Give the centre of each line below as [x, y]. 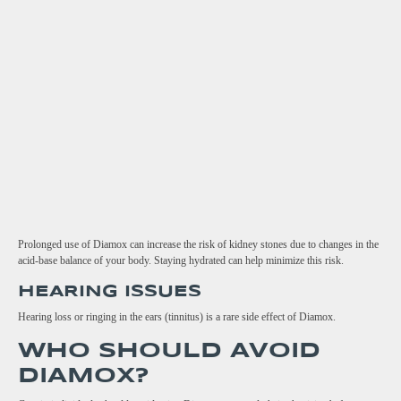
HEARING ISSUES [110, 292]
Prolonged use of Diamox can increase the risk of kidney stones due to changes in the [198, 245]
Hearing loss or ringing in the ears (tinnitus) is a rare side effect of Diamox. [177, 317]
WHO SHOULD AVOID [169, 352]
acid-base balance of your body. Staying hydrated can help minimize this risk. [181, 261]
